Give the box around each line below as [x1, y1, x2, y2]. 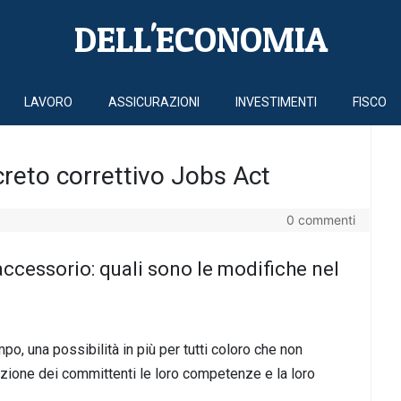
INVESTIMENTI [235, 94, 317, 109]
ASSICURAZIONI [108, 94, 200, 109]
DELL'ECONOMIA [73, 17, 328, 62]
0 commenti [286, 211, 355, 227]
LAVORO [24, 94, 73, 109]
